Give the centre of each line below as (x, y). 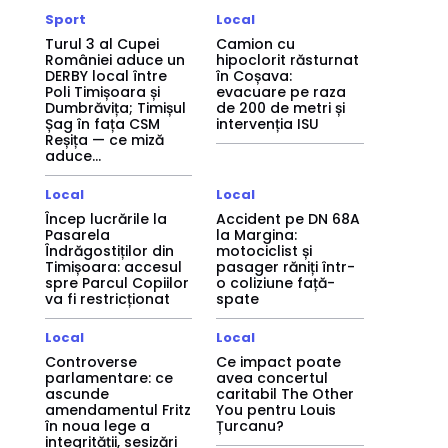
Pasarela (77, 235)
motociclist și (264, 251)
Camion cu (256, 44)
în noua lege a (97, 426)
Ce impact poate (279, 362)
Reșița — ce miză (104, 140)
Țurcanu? (250, 426)
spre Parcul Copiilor (116, 283)
